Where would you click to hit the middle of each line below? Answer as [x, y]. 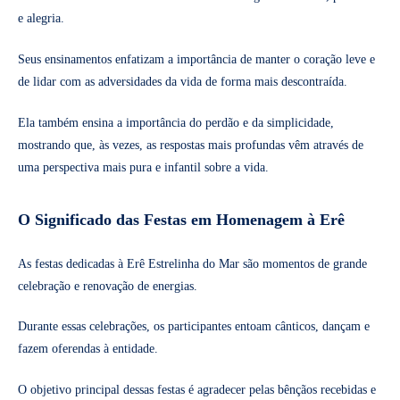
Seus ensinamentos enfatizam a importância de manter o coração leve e [196, 59]
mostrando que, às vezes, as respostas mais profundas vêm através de [191, 145]
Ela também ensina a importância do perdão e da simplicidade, [176, 122]
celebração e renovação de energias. [108, 286]
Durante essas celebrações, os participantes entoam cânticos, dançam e [194, 327]
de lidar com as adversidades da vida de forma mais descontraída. [183, 81]
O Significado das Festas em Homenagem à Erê [181, 220]
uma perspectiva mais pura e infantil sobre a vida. [143, 167]
